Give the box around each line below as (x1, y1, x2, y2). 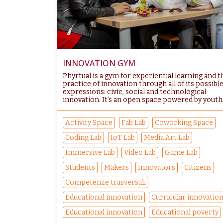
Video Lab (124, 148, 156, 157)
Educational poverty (151, 208, 219, 217)
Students (65, 163, 95, 172)
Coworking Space (155, 118, 213, 127)
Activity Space (65, 118, 112, 127)
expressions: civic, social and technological (63, 88, 206, 97)
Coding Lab (65, 133, 102, 142)
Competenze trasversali (65, 178, 146, 187)
